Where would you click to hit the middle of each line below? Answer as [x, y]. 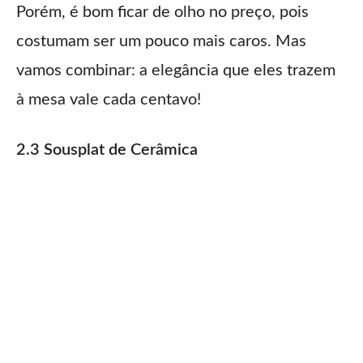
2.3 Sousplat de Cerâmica [107, 149]
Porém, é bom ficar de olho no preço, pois [162, 12]
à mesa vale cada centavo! [109, 99]
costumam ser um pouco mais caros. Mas [161, 41]
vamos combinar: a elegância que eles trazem [176, 70]
